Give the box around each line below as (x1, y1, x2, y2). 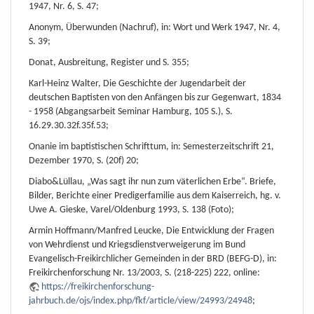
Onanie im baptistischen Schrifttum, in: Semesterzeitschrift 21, (29, 141, 274, 152)
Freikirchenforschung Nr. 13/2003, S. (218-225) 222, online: (29, 267, 260, 278)
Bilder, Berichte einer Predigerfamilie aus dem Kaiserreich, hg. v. (29, 190, 281, 201)
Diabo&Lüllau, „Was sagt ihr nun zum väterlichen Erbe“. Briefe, (29, 176, 276, 187)
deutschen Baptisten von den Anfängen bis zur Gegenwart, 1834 (29, 92, 281, 103)
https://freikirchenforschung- (41, 281, 154, 292)
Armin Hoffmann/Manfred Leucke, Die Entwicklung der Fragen (29, 225, 274, 236)
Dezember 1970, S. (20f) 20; (29, 155, 139, 166)
